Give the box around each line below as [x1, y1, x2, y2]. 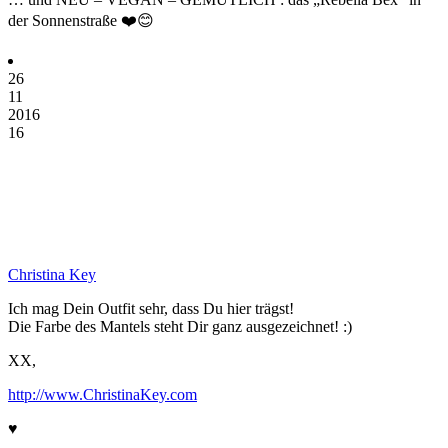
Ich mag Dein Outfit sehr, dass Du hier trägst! [8, 299, 294, 317]
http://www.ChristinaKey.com [8, 385, 197, 403]
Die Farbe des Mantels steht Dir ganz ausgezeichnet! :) [8, 317, 352, 335]
